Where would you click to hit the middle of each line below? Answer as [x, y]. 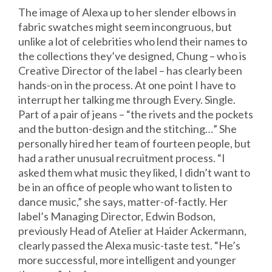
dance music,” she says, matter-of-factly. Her [123, 202]
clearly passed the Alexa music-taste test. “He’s [129, 246]
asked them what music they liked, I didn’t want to [134, 173]
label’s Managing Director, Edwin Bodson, [117, 216]
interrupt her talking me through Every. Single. [127, 100]
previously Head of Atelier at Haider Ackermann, [132, 231]
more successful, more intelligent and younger [127, 260]
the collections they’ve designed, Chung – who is [132, 56]
